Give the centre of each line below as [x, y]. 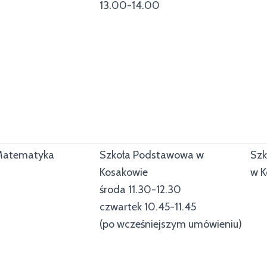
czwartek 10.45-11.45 [148, 207]
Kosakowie [124, 172]
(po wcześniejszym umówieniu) [171, 224]
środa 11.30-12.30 [140, 190]
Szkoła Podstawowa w [152, 155]
